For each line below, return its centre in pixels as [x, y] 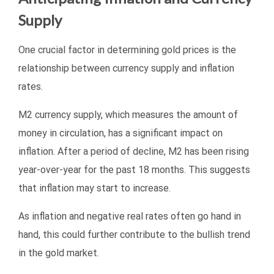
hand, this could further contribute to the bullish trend [134, 234]
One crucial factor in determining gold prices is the [127, 50]
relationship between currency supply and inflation [126, 68]
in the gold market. [59, 253]
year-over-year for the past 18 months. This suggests [134, 169]
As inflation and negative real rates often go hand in [130, 216]
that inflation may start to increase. [94, 188]
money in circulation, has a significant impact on [120, 133]
